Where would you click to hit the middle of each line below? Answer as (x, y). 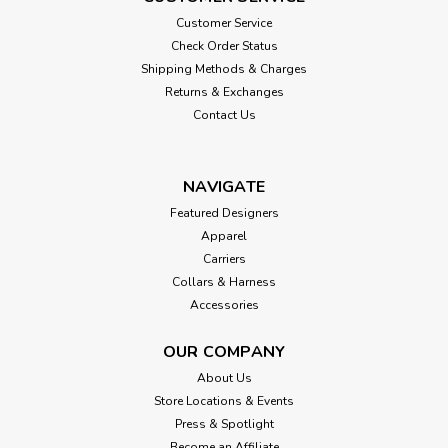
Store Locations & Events (224, 400)
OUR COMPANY (224, 351)
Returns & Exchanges (224, 91)
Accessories (224, 304)
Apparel (224, 235)
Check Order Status (224, 45)
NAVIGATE (224, 186)
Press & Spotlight (224, 423)
